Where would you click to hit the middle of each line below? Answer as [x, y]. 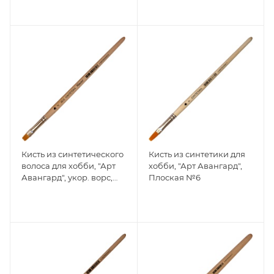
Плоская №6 [174, 177]
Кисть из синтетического [72, 154]
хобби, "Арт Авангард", [195, 165]
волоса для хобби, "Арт [68, 165]
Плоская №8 [47, 189]
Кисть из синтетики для [197, 154]
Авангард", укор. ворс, [67, 177]
